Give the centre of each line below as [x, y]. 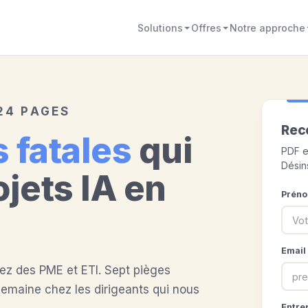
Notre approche [267, 27]
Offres [206, 27]
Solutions [160, 27]
